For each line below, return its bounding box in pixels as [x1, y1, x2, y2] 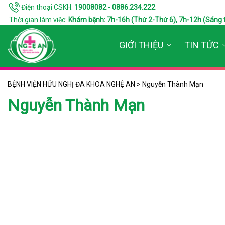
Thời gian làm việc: [8, 16, 68, 24]
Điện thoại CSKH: [20, 3, 74, 11]
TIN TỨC [184, 40, 219, 51]
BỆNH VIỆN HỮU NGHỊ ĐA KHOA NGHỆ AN [8, 80, 135, 88]
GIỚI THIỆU [119, 40, 163, 51]
